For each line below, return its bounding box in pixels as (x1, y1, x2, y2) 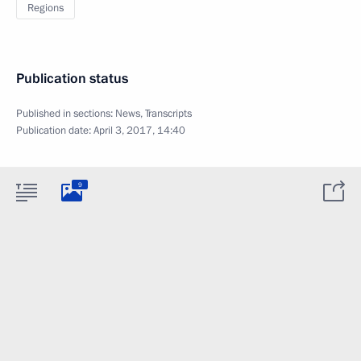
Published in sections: (16, 106, 115, 121)
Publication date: (16, 123, 93, 138)
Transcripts (145, 106, 192, 121)
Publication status (16, 69, 128, 88)
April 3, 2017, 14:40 (93, 123, 185, 138)
